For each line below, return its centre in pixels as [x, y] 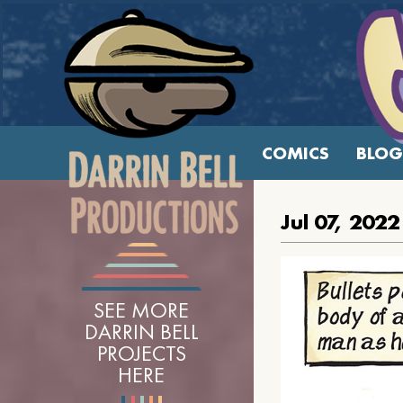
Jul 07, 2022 [340, 222]
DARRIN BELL [141, 331]
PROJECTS [141, 353]
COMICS [295, 153]
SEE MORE [141, 310]
